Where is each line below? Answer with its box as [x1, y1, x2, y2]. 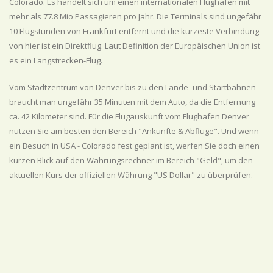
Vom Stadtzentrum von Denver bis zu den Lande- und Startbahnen [9, 82, 256, 93]
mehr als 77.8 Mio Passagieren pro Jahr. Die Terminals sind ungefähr [9, 11, 261, 22]
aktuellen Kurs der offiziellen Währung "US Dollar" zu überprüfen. [9, 169, 253, 180]
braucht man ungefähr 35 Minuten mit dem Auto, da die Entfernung [9, 96, 255, 107]
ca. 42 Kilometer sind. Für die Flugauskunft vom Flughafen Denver [9, 111, 249, 122]
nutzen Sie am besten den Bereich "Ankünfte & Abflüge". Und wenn [9, 126, 259, 136]
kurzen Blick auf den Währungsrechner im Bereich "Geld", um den [9, 155, 253, 166]
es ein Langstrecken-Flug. [9, 55, 102, 66]
